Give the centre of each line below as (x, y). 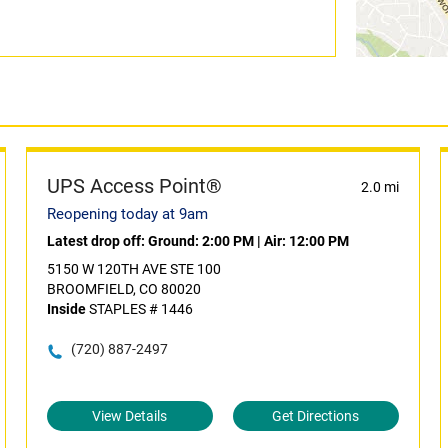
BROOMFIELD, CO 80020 (123, 289)
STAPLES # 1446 (139, 309)
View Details (130, 416)
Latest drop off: (97, 241)
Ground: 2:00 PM (200, 241)
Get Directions (316, 416)
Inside (66, 309)
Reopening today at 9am (127, 214)
